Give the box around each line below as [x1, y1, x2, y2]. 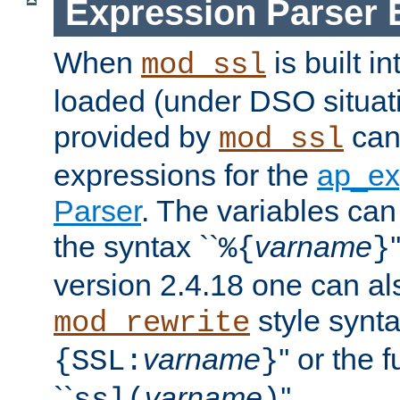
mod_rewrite [54, 306, 250, 341]
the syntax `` [54, 229, 219, 264]
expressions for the [54, 158, 317, 193]
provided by [54, 120, 219, 154]
